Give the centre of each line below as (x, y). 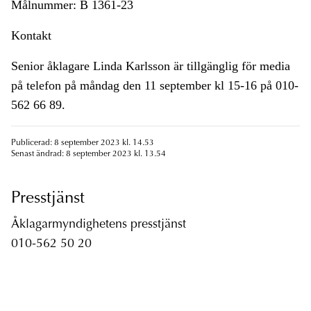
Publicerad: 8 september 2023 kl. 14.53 (83, 143)
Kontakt (31, 36)
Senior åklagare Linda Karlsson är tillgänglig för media (151, 66)
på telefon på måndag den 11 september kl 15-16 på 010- (155, 86)
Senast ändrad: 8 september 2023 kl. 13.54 (89, 154)
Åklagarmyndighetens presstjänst (99, 225)
